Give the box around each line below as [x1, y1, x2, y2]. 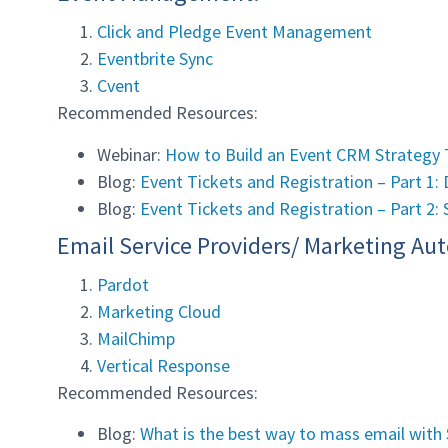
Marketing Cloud [97, 299, 221, 323]
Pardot [97, 272, 149, 296]
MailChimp [97, 326, 175, 350]
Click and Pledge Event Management [97, 20, 372, 44]
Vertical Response [97, 353, 230, 377]
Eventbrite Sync [97, 47, 213, 71]
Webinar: [97, 142, 165, 166]
